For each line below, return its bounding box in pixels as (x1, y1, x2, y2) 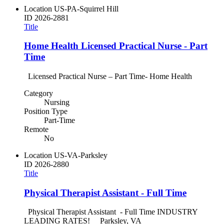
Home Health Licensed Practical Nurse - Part (24, 40, 207, 51)
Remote (24, 124, 48, 133)
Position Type (24, 106, 67, 115)
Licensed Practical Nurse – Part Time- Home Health (24, 71, 192, 80)
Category (24, 88, 53, 97)
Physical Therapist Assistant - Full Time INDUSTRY (24, 207, 197, 216)
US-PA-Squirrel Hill (54, 4, 118, 13)
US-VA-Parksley (54, 150, 107, 159)
